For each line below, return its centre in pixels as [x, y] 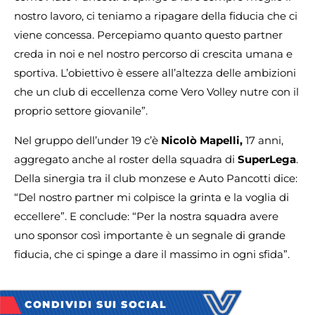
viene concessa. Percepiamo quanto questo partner [148, 35]
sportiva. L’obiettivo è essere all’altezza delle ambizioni [155, 73]
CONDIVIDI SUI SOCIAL [96, 305]
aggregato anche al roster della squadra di [126, 159]
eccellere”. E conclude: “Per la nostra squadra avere [146, 216]
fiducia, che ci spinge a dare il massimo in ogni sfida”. [152, 254]
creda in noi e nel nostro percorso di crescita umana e [153, 54]
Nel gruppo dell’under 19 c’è [88, 140]
